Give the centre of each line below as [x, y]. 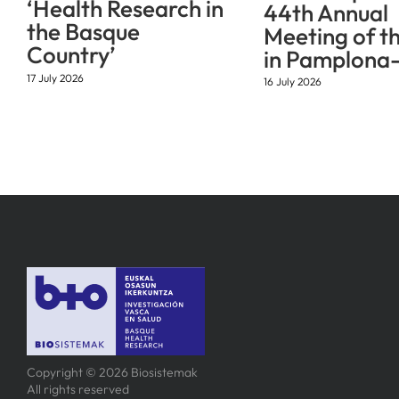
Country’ [71, 55]
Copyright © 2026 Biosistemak [112, 373]
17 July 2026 [55, 77]
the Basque [83, 32]
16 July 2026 [292, 82]
